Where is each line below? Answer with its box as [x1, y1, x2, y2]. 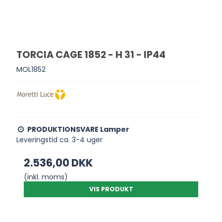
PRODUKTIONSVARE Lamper [27, 124, 130, 134]
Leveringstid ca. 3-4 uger [16, 134, 103, 145]
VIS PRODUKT [89, 184, 133, 193]
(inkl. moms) [24, 171, 68, 182]
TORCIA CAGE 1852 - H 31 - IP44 [16, 48, 166, 62]
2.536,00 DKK [24, 155, 93, 170]
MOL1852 [16, 64, 46, 74]
